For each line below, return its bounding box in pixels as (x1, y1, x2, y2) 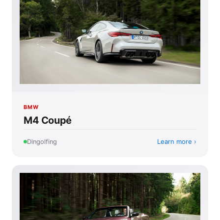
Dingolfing (27, 137, 57, 145)
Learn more (157, 137, 192, 146)
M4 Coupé (24, 114, 72, 127)
